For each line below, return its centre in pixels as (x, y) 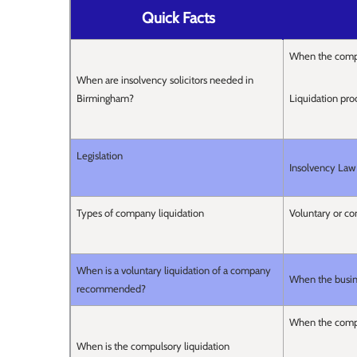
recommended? (111, 289)
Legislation (100, 156)
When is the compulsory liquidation (153, 346)
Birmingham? (105, 98)
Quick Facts (177, 18)
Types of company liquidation (140, 213)
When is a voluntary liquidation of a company (174, 271)
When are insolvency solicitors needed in (165, 80)
